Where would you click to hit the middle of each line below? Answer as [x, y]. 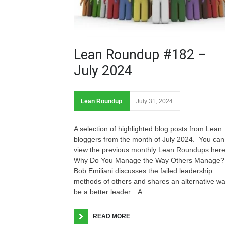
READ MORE [111, 217]
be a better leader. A [108, 192]
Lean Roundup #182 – [140, 55]
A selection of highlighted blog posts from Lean [148, 129]
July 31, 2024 [154, 102]
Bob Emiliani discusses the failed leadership [143, 171]
